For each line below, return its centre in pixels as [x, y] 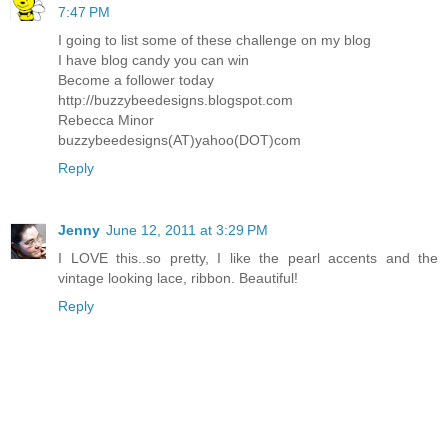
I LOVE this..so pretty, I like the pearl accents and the [248, 257]
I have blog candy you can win [153, 59]
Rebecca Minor [106, 119]
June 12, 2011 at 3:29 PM [187, 229]
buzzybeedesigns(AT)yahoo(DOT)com [179, 139]
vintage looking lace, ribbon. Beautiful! [178, 277]
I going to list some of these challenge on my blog [214, 39]
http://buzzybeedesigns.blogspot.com [175, 99]
